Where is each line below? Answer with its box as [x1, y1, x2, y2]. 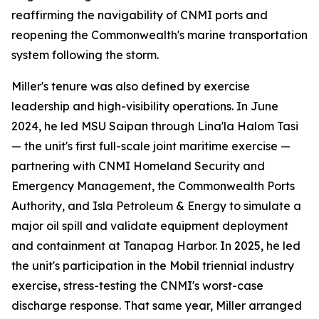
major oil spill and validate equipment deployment [11, 219, 288, 233]
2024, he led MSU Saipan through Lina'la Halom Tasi [11, 119, 298, 133]
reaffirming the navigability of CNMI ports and [11, 8, 268, 22]
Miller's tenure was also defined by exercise [11, 79, 250, 93]
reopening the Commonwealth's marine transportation [11, 28, 308, 42]
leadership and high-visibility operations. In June [11, 99, 278, 113]
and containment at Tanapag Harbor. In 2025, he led [11, 239, 300, 253]
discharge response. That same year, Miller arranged [11, 298, 302, 313]
